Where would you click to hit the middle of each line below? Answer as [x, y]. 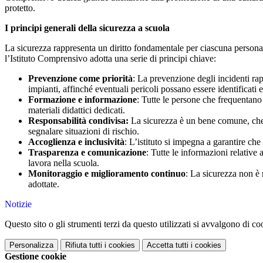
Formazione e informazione [82, 100]
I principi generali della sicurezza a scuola [87, 28]
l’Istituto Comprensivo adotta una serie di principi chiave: [110, 59]
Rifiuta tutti [84, 245]
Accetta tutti [168, 245]
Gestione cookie [36, 257]
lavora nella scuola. [64, 163]
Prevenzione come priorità [80, 79]
